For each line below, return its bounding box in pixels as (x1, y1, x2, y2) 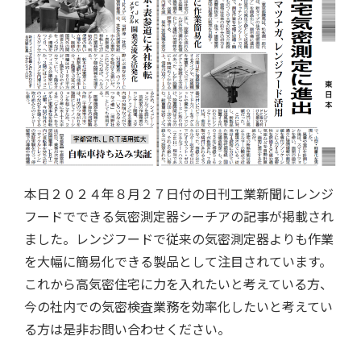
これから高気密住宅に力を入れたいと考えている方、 (24, 274, 333, 293)
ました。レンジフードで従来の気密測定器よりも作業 (24, 229, 334, 248)
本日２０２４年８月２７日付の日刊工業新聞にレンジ (24, 184, 334, 203)
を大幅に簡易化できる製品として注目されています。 (24, 251, 332, 271)
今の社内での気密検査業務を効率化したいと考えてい (24, 297, 333, 316)
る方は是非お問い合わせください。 (24, 319, 230, 338)
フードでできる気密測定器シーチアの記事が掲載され (24, 206, 334, 226)
